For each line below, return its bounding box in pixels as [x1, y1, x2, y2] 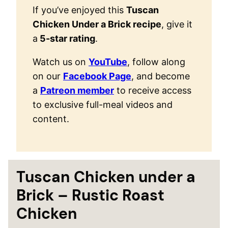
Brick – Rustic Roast [16, 185, 164, 205]
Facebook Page [63, 70, 131, 81]
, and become [131, 70, 190, 81]
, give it [161, 18, 192, 30]
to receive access [114, 84, 191, 96]
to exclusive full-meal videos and [33, 99, 173, 110]
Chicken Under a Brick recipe [33, 18, 161, 30]
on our [33, 70, 63, 81]
